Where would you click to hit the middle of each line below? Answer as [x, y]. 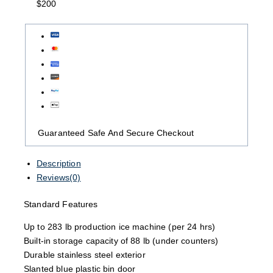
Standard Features [61, 204]
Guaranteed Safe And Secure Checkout [116, 133]
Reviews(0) [59, 177]
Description [59, 163]
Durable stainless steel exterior [85, 254]
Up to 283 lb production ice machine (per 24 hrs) [120, 226]
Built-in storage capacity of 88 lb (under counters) [121, 240]
